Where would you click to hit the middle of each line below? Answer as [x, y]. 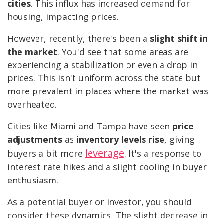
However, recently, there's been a [79, 39]
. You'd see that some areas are [123, 52]
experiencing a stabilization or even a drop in [102, 65]
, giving [180, 139]
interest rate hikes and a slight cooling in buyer [107, 167]
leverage [105, 153]
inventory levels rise [120, 139]
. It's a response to [163, 154]
